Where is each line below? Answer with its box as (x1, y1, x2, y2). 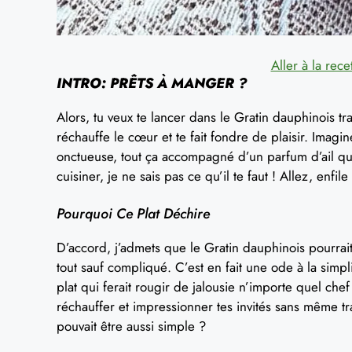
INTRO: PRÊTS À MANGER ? (57, 72, 247, 93)
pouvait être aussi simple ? (57, 317, 206, 335)
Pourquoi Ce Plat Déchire (57, 203, 210, 224)
